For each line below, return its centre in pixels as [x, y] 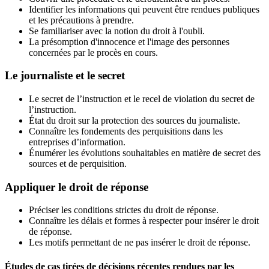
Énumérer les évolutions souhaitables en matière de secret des [145, 153]
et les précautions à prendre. [81, 20]
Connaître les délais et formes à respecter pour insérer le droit [144, 221]
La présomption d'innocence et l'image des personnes [129, 41]
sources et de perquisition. [78, 164]
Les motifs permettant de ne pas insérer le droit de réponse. [140, 243]
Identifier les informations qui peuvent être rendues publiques [144, 9]
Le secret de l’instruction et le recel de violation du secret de [142, 99]
